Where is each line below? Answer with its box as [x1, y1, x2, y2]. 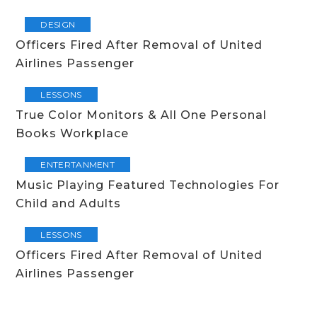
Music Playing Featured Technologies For [16, 178, 280, 192]
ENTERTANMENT [40, 159, 115, 170]
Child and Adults [16, 197, 122, 210]
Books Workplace [16, 127, 129, 140]
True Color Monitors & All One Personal [16, 108, 267, 122]
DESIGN [40, 19, 76, 30]
